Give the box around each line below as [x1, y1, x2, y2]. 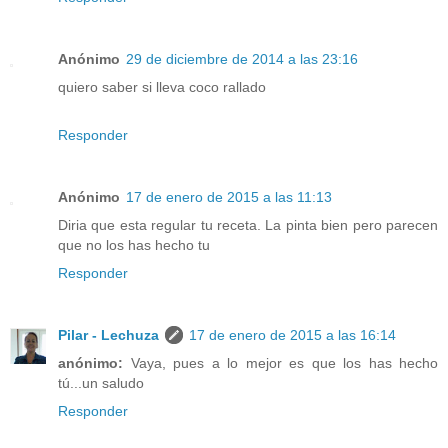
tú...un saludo [58, 375, 144, 392]
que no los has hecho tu [58, 237, 210, 254]
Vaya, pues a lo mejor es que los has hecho [123, 355, 438, 372]
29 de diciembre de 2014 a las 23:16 [126, 51, 358, 68]
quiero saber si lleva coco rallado [58, 79, 266, 96]
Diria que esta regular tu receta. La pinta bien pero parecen [58, 217, 438, 234]
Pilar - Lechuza [58, 327, 159, 344]
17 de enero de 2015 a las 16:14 [189, 327, 396, 344]
